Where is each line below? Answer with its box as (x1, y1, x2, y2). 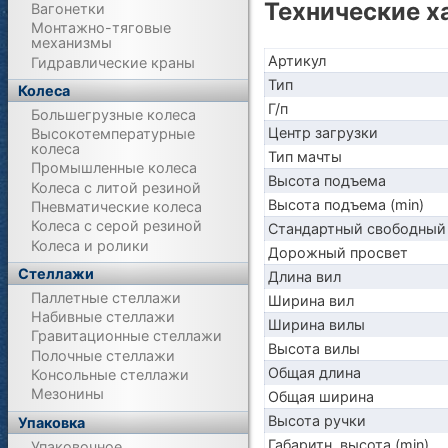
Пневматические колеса (31, 198, 203, 216)
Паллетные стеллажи (31, 288, 182, 306)
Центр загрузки (267, 123, 378, 141)
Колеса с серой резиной (31, 217, 203, 235)
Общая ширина (267, 387, 374, 405)
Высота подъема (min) (267, 195, 424, 213)
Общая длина (267, 363, 361, 381)
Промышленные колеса (31, 159, 198, 177)
